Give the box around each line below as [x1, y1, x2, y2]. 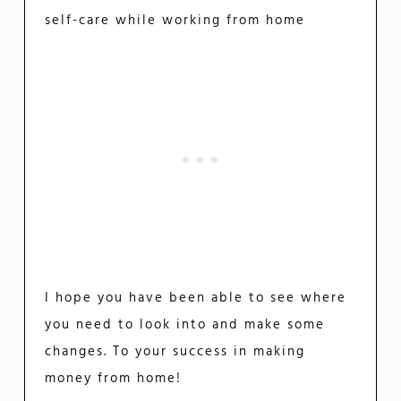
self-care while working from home [45, 9, 306, 31]
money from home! [45, 367, 183, 389]
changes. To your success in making [45, 340, 306, 363]
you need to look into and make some [45, 313, 326, 336]
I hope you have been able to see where [45, 286, 347, 309]
